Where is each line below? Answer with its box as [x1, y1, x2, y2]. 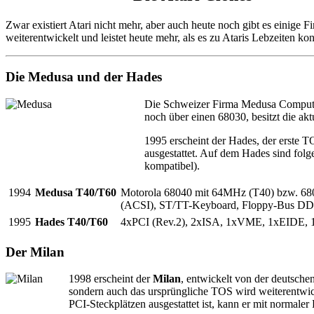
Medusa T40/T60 [35, 186, 116, 199]
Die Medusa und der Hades [6, 69, 162, 85]
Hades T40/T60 [35, 216, 108, 228]
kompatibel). [144, 160, 200, 172]
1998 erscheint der [69, 273, 153, 285]
